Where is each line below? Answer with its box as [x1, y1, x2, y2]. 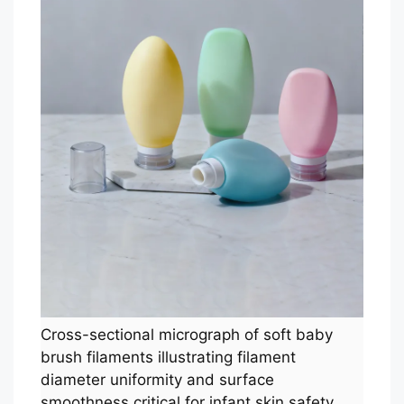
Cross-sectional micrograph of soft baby [41, 326, 333, 344]
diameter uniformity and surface [41, 371, 274, 389]
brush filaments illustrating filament [41, 348, 296, 366]
